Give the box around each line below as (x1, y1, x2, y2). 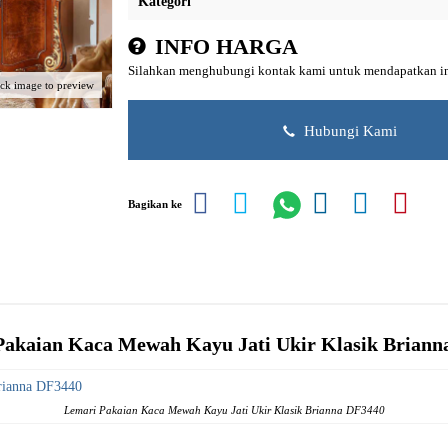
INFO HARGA (149, 34, 298, 59)
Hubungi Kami (299, 121, 397, 139)
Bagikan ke (128, 198, 182, 210)
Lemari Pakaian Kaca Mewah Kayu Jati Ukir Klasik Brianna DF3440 (63, 403, 385, 416)
